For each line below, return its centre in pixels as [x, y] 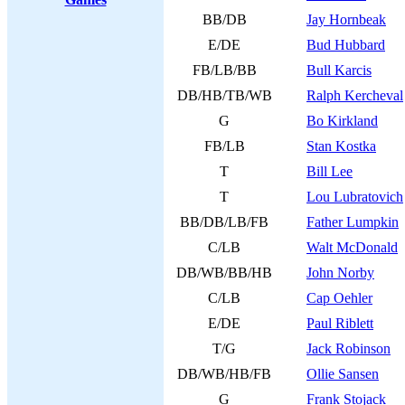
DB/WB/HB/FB [224, 374]
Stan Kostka [341, 146]
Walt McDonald [352, 247]
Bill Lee [330, 171]
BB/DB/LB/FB [224, 222]
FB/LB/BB [224, 70]
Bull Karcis [339, 70]
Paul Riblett [340, 323]
